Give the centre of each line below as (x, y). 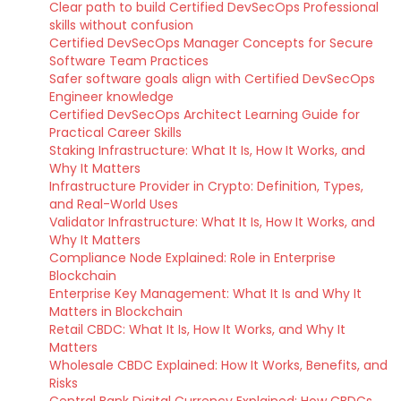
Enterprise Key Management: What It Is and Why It (205, 294)
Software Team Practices (129, 61)
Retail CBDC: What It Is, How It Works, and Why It (197, 329)
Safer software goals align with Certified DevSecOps (212, 79)
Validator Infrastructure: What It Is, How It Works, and (212, 222)
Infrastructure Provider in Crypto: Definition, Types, (206, 186)
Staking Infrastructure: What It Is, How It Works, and (207, 150)
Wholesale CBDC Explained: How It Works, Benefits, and (218, 365)
